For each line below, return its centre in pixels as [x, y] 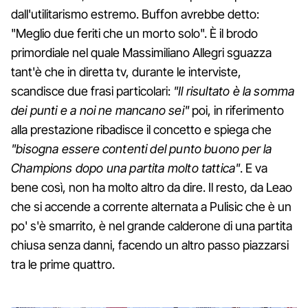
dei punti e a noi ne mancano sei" [100, 110]
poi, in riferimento [236, 110]
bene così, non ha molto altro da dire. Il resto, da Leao [152, 187]
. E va [254, 168]
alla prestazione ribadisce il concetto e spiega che [141, 129]
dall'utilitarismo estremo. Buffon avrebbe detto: [135, 14]
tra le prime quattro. [63, 264]
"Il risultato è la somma [234, 91]
